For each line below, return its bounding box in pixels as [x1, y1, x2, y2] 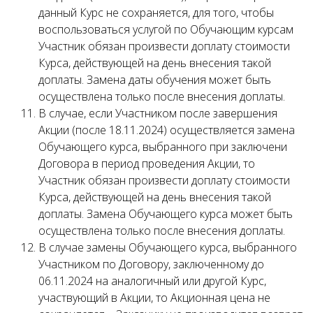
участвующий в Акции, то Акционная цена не [38, 290, 270, 305]
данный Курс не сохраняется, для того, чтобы [38, 5, 274, 20]
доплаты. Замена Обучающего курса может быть [38, 206, 293, 221]
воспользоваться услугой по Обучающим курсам [38, 22, 293, 37]
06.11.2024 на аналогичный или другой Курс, [38, 273, 266, 289]
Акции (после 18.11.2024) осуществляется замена [38, 122, 295, 138]
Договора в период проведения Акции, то [38, 156, 255, 171]
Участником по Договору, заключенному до [38, 256, 264, 272]
